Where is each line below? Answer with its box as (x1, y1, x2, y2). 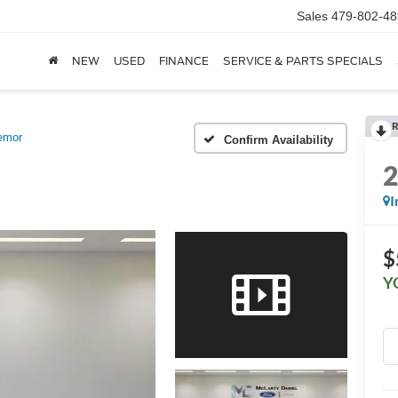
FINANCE (159, 54, 209, 68)
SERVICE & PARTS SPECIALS (223, 54, 383, 68)
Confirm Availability (224, 132, 333, 147)
